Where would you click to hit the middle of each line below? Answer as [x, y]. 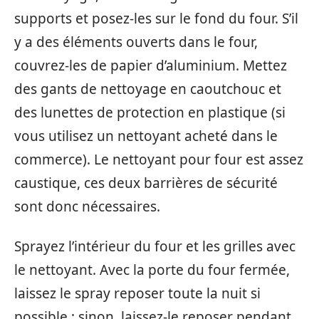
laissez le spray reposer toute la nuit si [137, 293]
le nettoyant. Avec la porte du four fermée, [152, 270]
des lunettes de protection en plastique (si [150, 113]
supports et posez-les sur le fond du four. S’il [156, 19]
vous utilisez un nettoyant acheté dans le [146, 136]
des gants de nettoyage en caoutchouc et [148, 89]
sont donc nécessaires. [87, 207]
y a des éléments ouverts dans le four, [136, 42]
